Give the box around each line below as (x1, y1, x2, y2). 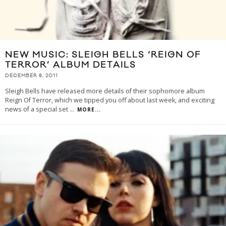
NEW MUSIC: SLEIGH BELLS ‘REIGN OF (5, 49, 201, 61)
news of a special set (5, 105, 70, 114)
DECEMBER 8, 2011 (5, 73, 58, 79)
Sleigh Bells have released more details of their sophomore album (5, 87, 205, 96)
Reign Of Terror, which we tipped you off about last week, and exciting (5, 96, 214, 105)
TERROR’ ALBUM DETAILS (5, 59, 136, 71)
